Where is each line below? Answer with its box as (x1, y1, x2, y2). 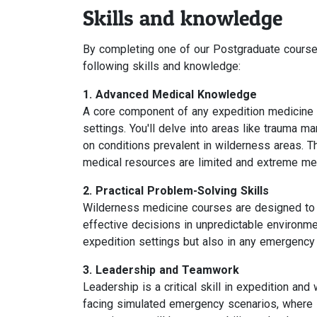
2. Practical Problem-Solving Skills (83, 184, 269, 197)
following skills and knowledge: (83, 59, 241, 73)
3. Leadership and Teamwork (83, 263, 239, 277)
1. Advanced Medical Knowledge (83, 88, 257, 101)
